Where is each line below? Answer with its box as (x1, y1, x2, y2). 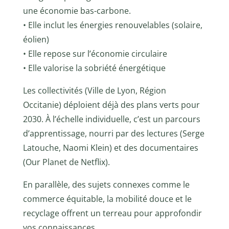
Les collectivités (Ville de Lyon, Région (22, 84, 166, 96)
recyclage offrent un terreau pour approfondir (22, 207, 202, 219)
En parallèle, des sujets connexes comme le (22, 178, 190, 190)
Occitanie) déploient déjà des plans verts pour (22, 99, 200, 110)
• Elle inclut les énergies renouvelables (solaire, (22, 19, 202, 31)
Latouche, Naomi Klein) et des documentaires (22, 142, 198, 153)
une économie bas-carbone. (22, 5, 131, 16)
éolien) (22, 33, 49, 45)
